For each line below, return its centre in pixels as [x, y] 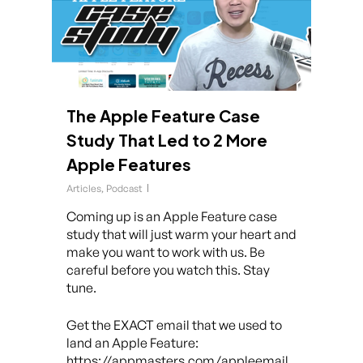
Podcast [124, 188]
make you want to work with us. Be [166, 252]
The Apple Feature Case [163, 115]
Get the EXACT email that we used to [174, 325]
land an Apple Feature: [132, 343]
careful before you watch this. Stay [168, 270]
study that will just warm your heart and [181, 234]
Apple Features [129, 164]
